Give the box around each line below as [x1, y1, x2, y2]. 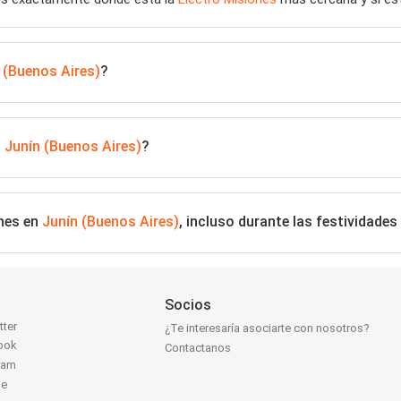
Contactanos [165, 341, 232, 355]
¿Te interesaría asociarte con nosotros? [165, 321, 371, 336]
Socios [165, 296, 212, 313]
